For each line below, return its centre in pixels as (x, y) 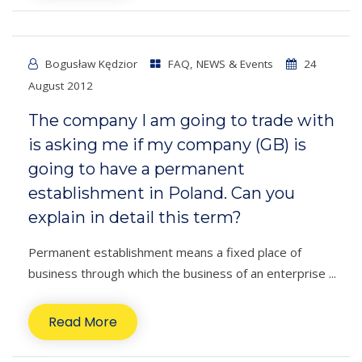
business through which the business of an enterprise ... (182, 274)
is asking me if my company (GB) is (167, 145)
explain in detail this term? (135, 218)
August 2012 (61, 86)
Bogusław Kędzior (91, 64)
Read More (83, 322)
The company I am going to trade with (181, 121)
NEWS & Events (235, 64)
